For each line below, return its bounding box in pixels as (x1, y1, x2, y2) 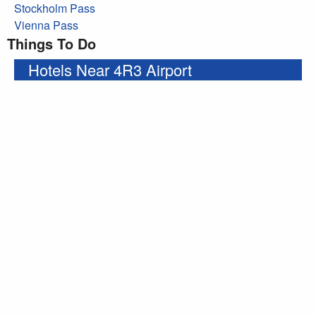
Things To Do (7, 32, 96, 54)
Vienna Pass (14, 16, 78, 33)
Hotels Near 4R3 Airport (28, 58, 192, 80)
